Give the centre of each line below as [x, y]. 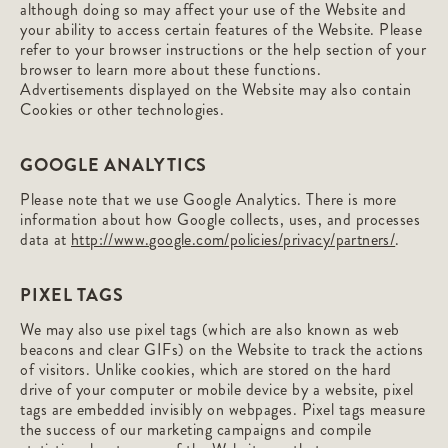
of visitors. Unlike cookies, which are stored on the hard [206, 369]
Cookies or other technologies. [122, 109]
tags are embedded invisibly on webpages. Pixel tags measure [223, 409]
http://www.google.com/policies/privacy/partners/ [233, 239]
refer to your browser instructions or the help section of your [223, 49]
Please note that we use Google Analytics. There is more [208, 199]
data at [45, 239]
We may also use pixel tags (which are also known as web [210, 329]
